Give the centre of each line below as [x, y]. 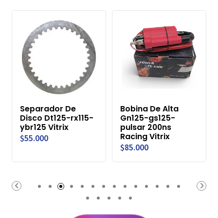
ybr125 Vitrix [44, 127]
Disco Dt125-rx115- [57, 118]
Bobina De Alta [149, 109]
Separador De [48, 109]
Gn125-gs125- [148, 118]
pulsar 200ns [146, 127]
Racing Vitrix [145, 137]
